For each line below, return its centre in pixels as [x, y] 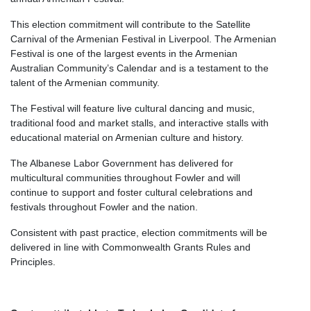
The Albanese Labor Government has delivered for [122, 163]
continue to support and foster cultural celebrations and [132, 192]
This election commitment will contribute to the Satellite [131, 24]
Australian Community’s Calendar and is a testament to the [140, 68]
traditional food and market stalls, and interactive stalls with [140, 123]
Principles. [33, 262]
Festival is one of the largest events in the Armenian [124, 53]
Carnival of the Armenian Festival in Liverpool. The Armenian [143, 39]
